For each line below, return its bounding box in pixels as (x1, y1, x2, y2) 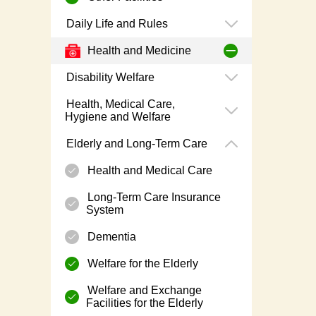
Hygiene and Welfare (65, 111, 171, 123)
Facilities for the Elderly (86, 297, 203, 310)
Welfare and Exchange (85, 284, 202, 297)
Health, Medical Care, (63, 98, 175, 111)
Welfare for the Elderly (85, 257, 198, 270)
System (86, 204, 123, 217)
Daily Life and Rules (63, 18, 168, 30)
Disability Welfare (63, 71, 154, 84)
